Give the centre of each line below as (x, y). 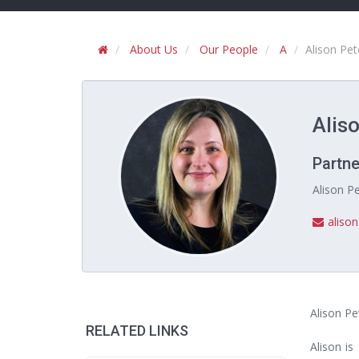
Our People (229, 49)
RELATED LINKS (137, 331)
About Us (154, 49)
